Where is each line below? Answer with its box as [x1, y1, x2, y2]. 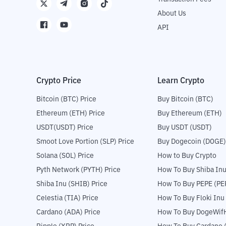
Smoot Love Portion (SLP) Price [36, 138, 134, 146]
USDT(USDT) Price [36, 124, 93, 132]
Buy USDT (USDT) [157, 124, 212, 132]
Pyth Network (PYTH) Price [36, 166, 121, 174]
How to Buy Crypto [157, 152, 216, 160]
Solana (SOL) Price [36, 152, 94, 160]
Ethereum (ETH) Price [36, 110, 105, 118]
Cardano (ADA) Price [36, 209, 100, 216]
